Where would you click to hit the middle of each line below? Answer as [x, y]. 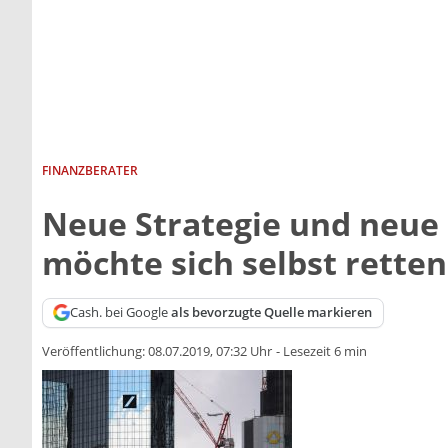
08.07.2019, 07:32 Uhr [210, 351]
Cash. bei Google [121, 312]
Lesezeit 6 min [325, 351]
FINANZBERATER [90, 170]
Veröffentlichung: [95, 351]
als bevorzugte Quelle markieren [272, 312]
